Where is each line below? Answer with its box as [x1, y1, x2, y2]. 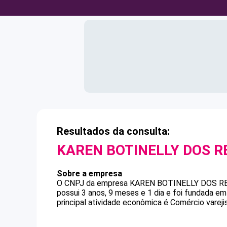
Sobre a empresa [57, 169, 122, 178]
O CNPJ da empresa [57, 178, 130, 188]
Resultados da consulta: [57, 125, 170, 137]
